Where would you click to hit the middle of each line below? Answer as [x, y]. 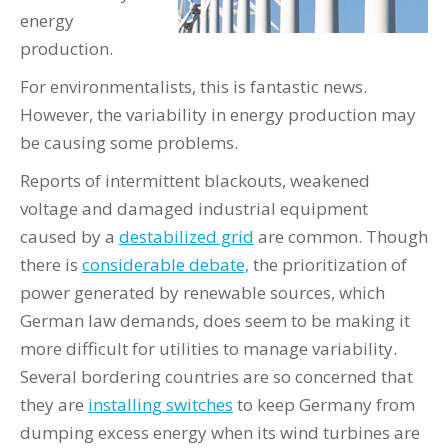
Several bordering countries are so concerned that [216, 376]
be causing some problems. [129, 142]
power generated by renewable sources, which [202, 292]
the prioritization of [328, 264]
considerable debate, [165, 264]
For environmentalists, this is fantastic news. [193, 86]
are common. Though [341, 236]
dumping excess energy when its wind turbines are [220, 432]
